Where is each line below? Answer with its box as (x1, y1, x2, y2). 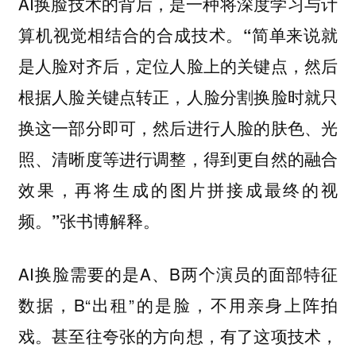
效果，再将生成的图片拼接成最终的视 (17, 178, 339, 202)
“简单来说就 (243, 23, 339, 47)
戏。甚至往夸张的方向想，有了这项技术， (17, 323, 339, 347)
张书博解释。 (59, 208, 160, 233)
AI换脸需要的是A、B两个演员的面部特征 (17, 261, 339, 285)
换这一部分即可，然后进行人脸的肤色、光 (17, 116, 339, 140)
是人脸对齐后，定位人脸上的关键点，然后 (17, 54, 339, 78)
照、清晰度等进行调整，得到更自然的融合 (17, 147, 339, 171)
